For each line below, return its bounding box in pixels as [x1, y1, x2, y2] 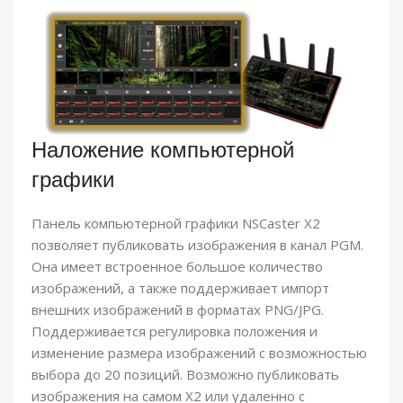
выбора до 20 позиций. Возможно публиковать [31, 365, 339, 384]
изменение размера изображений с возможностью [31, 344, 367, 363]
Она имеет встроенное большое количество [31, 257, 323, 276]
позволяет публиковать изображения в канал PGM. [31, 236, 363, 255]
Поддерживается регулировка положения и [31, 322, 318, 341]
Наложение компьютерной [31, 136, 294, 164]
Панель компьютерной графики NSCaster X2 [31, 214, 320, 233]
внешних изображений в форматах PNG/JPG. [31, 300, 324, 319]
